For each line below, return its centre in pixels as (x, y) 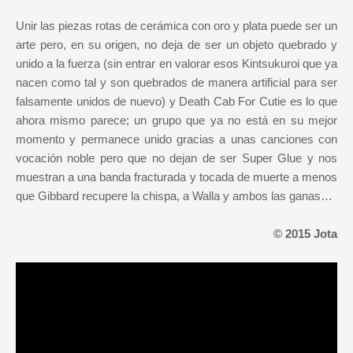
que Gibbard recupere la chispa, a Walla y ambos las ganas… (174, 195)
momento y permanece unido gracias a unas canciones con (176, 139)
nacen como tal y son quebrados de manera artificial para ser (176, 82)
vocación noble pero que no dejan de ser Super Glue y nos (176, 158)
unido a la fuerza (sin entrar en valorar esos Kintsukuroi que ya (176, 63)
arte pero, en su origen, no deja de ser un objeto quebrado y (176, 44)
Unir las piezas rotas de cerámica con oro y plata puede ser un (176, 25)
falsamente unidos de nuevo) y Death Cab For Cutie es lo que (176, 101)
